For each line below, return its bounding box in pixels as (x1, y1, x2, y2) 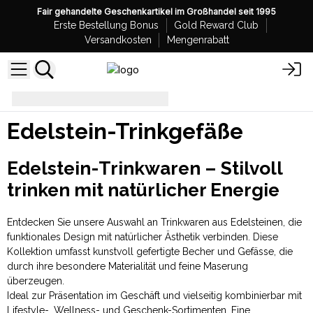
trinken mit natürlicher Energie (7, 178, 279, 201)
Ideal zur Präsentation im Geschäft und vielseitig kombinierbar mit (7, 289, 302, 301)
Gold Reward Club (174, 20, 259, 31)
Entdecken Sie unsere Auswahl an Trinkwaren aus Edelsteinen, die (7, 216, 302, 228)
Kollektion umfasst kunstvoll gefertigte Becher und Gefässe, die (7, 245, 293, 257)
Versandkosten (84, 34, 152, 45)
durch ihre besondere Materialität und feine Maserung (7, 260, 248, 272)
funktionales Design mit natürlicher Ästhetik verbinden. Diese (7, 231, 278, 242)
